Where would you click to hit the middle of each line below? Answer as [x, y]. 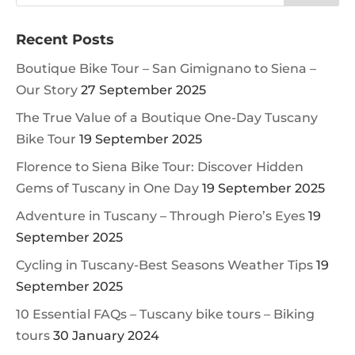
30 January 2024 [106, 336]
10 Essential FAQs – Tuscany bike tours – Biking [165, 314]
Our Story [47, 90]
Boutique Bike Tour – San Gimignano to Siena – [166, 69]
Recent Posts [65, 40]
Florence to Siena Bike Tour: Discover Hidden [160, 167]
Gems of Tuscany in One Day [107, 188]
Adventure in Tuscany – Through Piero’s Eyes [160, 216]
